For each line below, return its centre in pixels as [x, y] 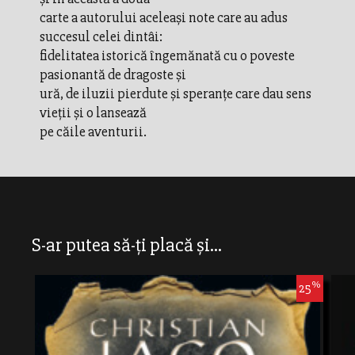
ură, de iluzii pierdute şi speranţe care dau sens [176, 93]
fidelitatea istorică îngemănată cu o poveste [167, 55]
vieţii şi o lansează [93, 112]
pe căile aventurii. [93, 131]
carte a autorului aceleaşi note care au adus [164, 17]
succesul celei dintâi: [101, 36]
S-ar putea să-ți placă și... [127, 245]
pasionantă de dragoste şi [113, 74]
